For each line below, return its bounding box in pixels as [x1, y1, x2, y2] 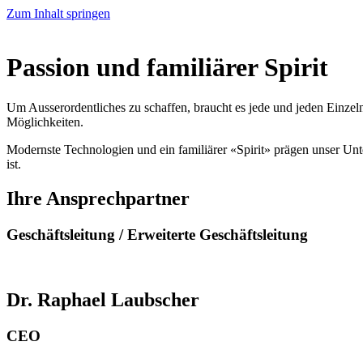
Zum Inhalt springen [6, 6, 110, 20]
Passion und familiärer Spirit [6, 53, 328, 83]
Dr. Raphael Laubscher [6, 289, 199, 311]
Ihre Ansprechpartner [6, 187, 190, 209]
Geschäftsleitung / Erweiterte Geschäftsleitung [6, 225, 308, 243]
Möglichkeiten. [6, 114, 83, 129]
